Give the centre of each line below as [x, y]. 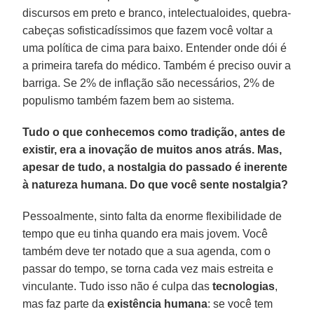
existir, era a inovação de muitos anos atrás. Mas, [152, 149]
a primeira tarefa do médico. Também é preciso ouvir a [157, 65]
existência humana [158, 303]
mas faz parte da [65, 303]
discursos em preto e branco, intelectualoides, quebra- [157, 13]
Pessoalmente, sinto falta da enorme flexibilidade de [152, 216]
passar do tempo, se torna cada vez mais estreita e [148, 268]
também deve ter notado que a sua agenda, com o [147, 251]
